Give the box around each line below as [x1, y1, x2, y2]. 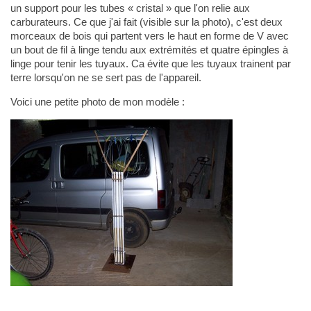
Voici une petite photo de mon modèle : [10, 96, 185, 108]
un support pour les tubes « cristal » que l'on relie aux [10, 2, 250, 15]
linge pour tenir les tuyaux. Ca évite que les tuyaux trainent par [10, 58, 291, 70]
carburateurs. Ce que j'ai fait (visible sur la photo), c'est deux [10, 16, 283, 28]
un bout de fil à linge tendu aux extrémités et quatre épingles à [10, 44, 288, 56]
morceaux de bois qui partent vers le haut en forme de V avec [10, 30, 289, 42]
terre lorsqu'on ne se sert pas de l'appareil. [10, 72, 201, 84]
